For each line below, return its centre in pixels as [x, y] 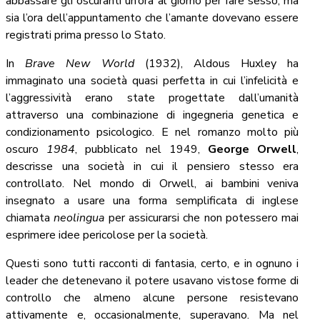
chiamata [30, 218]
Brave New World [80, 64]
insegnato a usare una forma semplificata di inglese [152, 201]
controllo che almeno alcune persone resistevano [152, 298]
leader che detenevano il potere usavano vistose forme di [152, 281]
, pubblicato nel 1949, [142, 150]
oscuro [26, 150]
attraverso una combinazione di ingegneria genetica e [152, 115]
